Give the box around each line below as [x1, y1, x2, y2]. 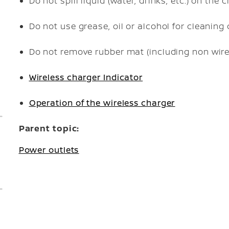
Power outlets [18, 144, 79, 155]
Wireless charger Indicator [29, 72, 143, 83]
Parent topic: [18, 123, 80, 134]
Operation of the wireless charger [29, 97, 175, 108]
